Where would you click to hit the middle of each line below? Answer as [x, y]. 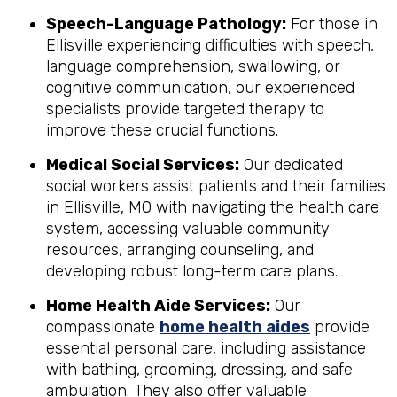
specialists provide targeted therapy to [185, 109]
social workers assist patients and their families [216, 186]
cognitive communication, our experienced [200, 88]
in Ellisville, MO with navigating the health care [213, 207]
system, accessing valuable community [188, 229]
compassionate [103, 327]
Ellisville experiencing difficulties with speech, [210, 45]
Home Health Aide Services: [158, 306]
